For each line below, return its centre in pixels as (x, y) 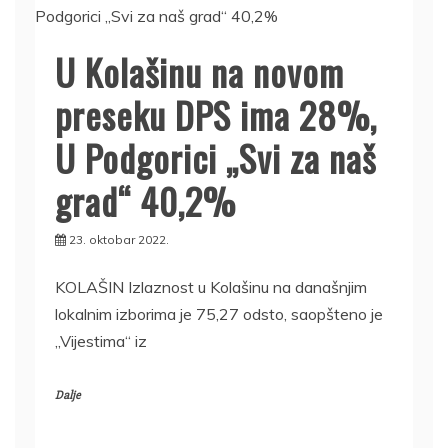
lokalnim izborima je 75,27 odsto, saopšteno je (219, 313)
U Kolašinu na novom (199, 71)
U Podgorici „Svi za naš (215, 157)
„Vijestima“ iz (101, 340)
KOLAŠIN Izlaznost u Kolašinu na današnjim (211, 286)
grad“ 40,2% (145, 200)
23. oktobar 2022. (119, 239)
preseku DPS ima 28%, (216, 114)
